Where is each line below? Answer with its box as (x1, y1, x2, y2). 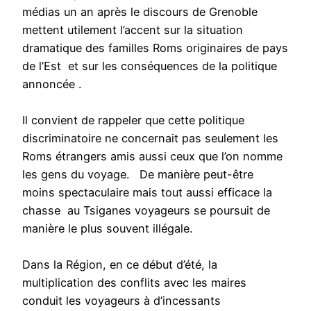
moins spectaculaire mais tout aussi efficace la (22, 185, 272, 199)
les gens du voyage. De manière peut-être (22, 167, 253, 181)
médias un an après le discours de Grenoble (22, 4, 261, 19)
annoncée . (22, 76, 85, 91)
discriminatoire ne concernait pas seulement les (22, 131, 278, 145)
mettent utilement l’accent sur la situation (22, 22, 246, 37)
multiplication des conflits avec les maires (22, 275, 250, 289)
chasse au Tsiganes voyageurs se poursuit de (22, 203, 270, 217)
